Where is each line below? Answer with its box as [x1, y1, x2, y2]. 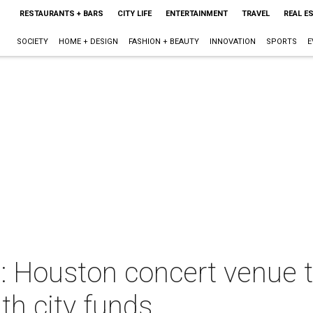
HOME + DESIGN [58, 37, 118, 46]
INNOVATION [209, 37, 256, 46]
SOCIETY [16, 37, 48, 46]
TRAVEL [241, 9, 270, 18]
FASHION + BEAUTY [128, 37, 199, 46]
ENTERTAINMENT [165, 9, 228, 18]
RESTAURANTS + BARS [19, 9, 103, 18]
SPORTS [265, 37, 297, 46]
